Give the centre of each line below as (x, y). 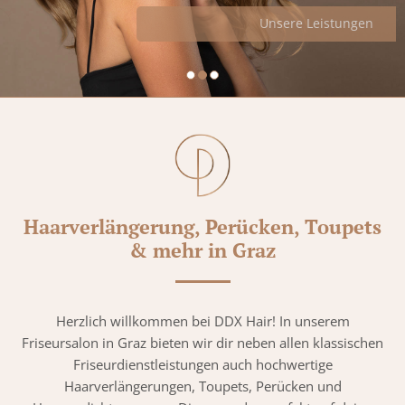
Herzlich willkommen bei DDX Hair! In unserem (202, 321)
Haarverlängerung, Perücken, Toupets (202, 227)
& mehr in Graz (202, 250)
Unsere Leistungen (202, 24)
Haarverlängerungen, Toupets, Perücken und (202, 386)
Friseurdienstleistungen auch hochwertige (202, 365)
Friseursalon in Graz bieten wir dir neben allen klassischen (202, 343)
